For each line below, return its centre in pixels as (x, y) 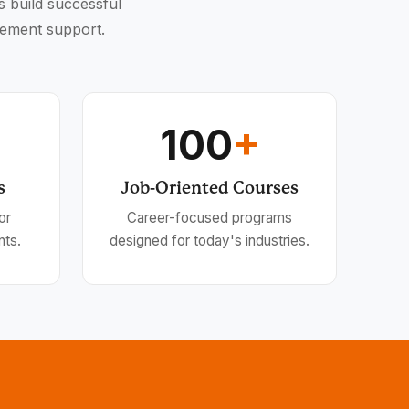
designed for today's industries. (210, 240)
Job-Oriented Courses (210, 187)
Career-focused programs (210, 217)
